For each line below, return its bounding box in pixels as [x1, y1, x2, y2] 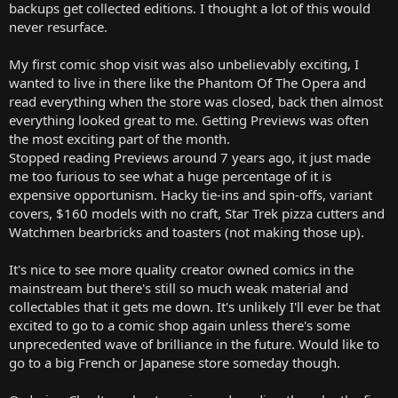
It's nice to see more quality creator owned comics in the [9, 260, 354, 278]
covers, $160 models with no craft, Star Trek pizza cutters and [9, 204, 385, 222]
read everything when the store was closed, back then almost [9, 92, 383, 110]
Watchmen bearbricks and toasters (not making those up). [9, 223, 364, 241]
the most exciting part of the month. [9, 130, 230, 147]
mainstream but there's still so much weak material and [9, 279, 348, 297]
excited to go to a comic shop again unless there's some [9, 316, 350, 334]
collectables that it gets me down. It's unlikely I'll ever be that [9, 298, 380, 315]
